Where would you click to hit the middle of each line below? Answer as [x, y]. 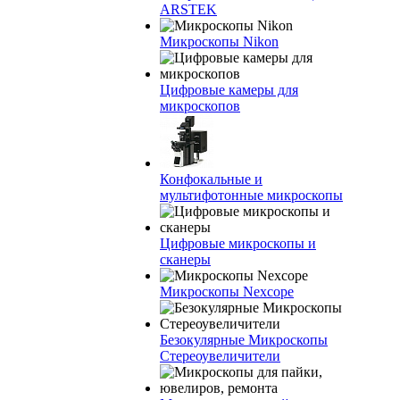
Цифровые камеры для [229, 90]
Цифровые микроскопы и [238, 243]
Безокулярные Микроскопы [244, 340]
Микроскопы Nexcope [227, 292]
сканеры [185, 259]
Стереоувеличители [220, 356]
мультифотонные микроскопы [251, 195]
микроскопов [200, 106]
